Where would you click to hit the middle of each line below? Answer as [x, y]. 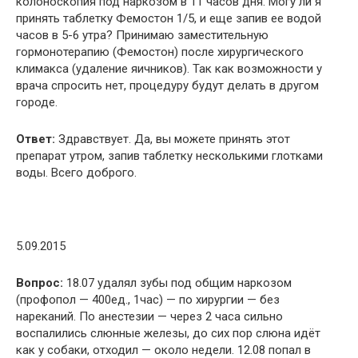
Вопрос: [40, 282]
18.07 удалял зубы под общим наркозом [177, 282]
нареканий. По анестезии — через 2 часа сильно [149, 316]
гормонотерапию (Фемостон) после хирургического [160, 52]
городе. [37, 102]
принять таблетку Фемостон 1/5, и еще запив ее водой [169, 18]
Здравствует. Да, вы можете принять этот [173, 139]
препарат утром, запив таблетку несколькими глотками [169, 155]
